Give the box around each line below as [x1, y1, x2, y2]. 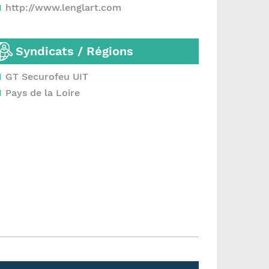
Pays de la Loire [5, 87, 80, 98]
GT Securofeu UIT [5, 71, 88, 82]
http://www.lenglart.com [5, 2, 121, 13]
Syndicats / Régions [16, 44, 133, 58]
